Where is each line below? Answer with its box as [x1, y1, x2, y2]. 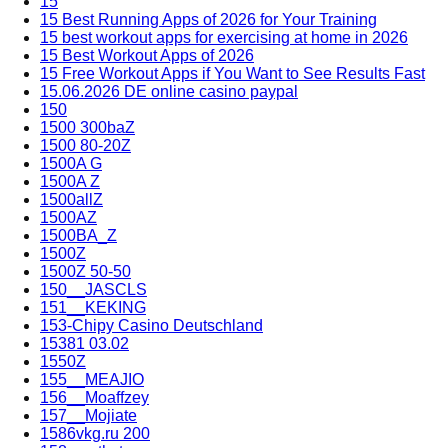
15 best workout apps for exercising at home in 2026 [40, 28, 408, 46]
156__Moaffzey [40, 388, 149, 406]
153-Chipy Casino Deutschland [40, 316, 263, 334]
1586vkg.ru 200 [40, 424, 150, 442]
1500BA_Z [40, 226, 117, 244]
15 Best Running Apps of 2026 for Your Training [40, 10, 377, 28]
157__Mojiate [40, 406, 137, 424]
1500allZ [40, 190, 103, 208]
